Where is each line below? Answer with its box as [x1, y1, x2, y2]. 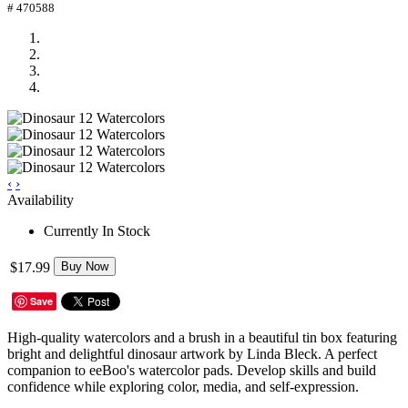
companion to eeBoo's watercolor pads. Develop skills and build [7, 362, 376, 378]
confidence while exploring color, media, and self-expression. [7, 378, 359, 394]
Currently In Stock [44, 222, 150, 239]
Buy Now [61, 259, 108, 273]
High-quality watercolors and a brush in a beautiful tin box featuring [7, 329, 397, 345]
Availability [7, 191, 74, 208]
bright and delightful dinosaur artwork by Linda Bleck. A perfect [7, 345, 377, 362]
